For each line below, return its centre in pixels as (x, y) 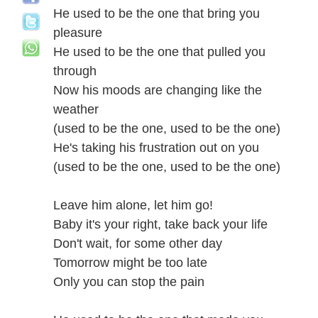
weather (76, 109)
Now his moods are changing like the (158, 90)
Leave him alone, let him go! (133, 205)
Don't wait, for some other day (138, 243)
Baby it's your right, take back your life (160, 224)
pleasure (78, 33)
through (75, 71)
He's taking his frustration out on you (156, 148)
